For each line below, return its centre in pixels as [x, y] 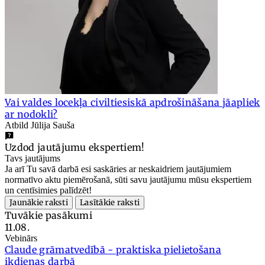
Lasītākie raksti [110, 203]
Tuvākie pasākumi [49, 216]
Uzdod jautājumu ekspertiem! [75, 148]
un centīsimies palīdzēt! [48, 190]
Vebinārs [21, 238]
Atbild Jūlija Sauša [40, 125]
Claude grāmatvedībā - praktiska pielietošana [113, 250]
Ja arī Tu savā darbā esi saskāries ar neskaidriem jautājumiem [118, 169]
